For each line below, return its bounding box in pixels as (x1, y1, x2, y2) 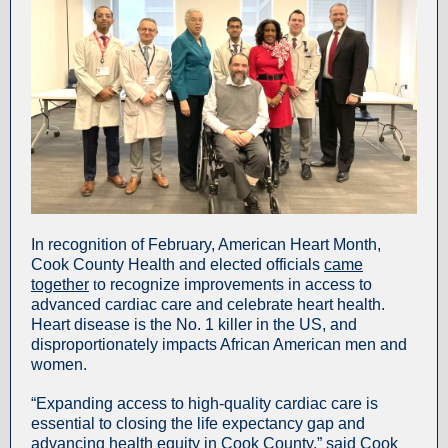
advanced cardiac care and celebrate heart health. (31, 296, 385, 313)
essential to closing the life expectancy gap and (31, 415, 365, 432)
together (31, 276, 89, 293)
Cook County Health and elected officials (31, 256, 324, 273)
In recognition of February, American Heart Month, (31, 236, 381, 253)
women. (31, 356, 87, 373)
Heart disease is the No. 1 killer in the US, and (31, 316, 357, 333)
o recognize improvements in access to (97, 276, 372, 293)
